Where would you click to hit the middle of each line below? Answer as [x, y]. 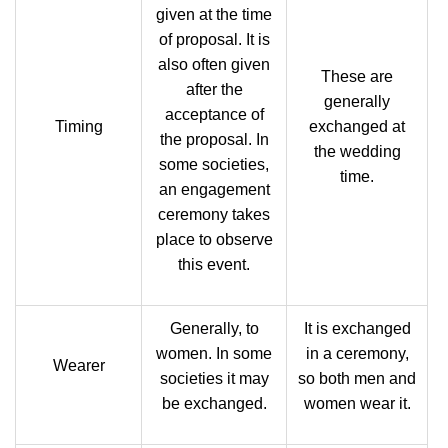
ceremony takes [214, 214]
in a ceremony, [357, 353]
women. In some [214, 353]
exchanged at [357, 126]
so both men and [357, 378]
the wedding [357, 151]
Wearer [78, 365]
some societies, [214, 164]
